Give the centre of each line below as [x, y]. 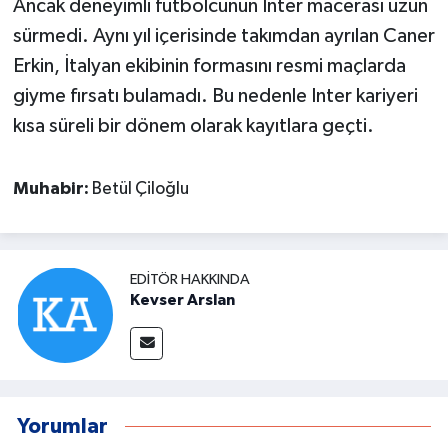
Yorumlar [62, 426]
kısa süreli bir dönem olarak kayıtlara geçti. [193, 126]
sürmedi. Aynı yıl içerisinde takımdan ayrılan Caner [223, 36]
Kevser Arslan [182, 300]
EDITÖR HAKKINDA [190, 280]
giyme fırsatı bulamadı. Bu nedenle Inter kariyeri [215, 96]
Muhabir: [52, 189]
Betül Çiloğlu [140, 189]
